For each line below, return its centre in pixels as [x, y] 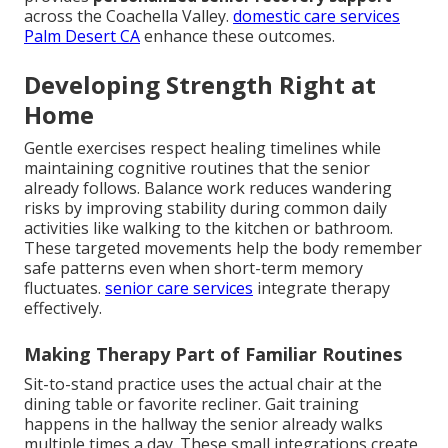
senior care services [179, 287]
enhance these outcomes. [237, 35]
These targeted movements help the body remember [223, 247]
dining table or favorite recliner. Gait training [191, 403]
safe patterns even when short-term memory [193, 267]
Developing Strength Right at [200, 84]
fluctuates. [64, 287]
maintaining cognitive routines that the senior [197, 167]
